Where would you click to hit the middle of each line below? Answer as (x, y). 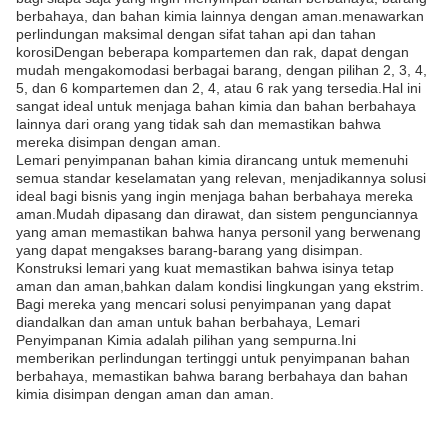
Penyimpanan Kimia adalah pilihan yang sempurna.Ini (186, 340)
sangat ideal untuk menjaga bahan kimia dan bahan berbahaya (216, 106)
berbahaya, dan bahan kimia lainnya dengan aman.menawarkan (220, 16)
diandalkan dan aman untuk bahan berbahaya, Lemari (188, 322)
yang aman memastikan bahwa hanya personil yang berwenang (218, 232)
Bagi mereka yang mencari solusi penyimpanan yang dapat (203, 304)
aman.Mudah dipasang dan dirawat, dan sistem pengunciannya (217, 214)
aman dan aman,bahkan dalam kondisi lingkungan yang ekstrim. (220, 286)
